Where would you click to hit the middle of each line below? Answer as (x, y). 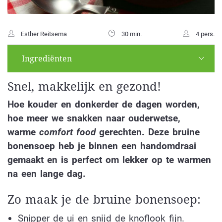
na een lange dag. (48, 173)
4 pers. (205, 34)
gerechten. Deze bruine (148, 132)
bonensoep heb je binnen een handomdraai (102, 146)
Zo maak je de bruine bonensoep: (104, 200)
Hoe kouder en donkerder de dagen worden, (104, 104)
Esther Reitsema (44, 34)
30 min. (131, 34)
